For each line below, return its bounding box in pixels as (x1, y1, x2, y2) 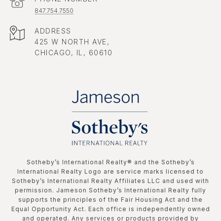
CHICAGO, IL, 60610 (35, 48, 112, 57)
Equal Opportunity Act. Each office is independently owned (11, 205, 210, 213)
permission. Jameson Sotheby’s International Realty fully (15, 186, 206, 194)
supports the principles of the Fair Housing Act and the (18, 196, 203, 204)
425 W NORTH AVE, (35, 37, 112, 46)
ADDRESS (35, 27, 72, 36)
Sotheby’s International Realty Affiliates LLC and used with (12, 177, 209, 185)
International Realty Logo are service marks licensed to (17, 168, 204, 176)
